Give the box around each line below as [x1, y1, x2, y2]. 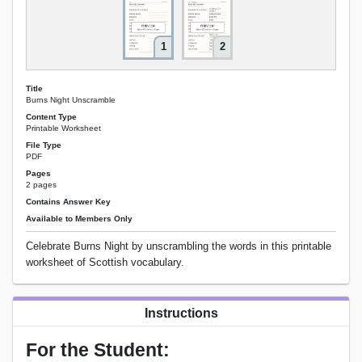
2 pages [26, 180, 57, 190]
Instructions [144, 306, 218, 321]
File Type [26, 140, 61, 149]
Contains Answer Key [26, 197, 111, 207]
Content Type [26, 112, 77, 121]
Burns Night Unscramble [26, 95, 116, 104]
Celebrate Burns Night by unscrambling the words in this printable [26, 240, 331, 253]
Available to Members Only [26, 214, 133, 224]
